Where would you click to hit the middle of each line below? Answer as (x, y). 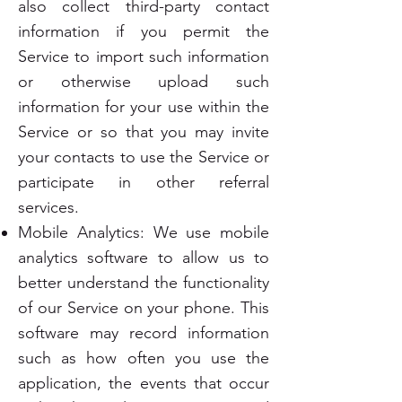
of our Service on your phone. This (144, 308)
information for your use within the (144, 107)
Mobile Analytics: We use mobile (144, 232)
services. (48, 207)
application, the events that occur (144, 383)
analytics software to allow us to (144, 258)
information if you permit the (144, 31)
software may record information (144, 333)
